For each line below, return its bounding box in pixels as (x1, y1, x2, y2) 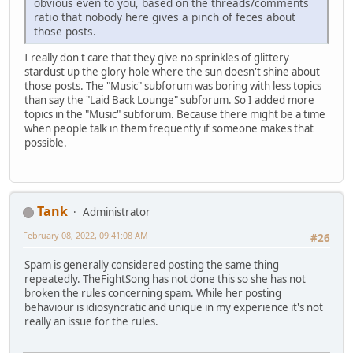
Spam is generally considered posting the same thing (24, 258, 279, 273)
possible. (24, 135, 67, 150)
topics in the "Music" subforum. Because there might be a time (24, 106, 325, 121)
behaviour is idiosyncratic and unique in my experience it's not (24, 300, 323, 315)
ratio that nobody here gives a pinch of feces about (34, 9, 295, 24)
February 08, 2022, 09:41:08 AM (23, 229, 148, 242)
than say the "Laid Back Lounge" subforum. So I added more (24, 92, 314, 107)
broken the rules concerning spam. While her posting (24, 286, 281, 301)
